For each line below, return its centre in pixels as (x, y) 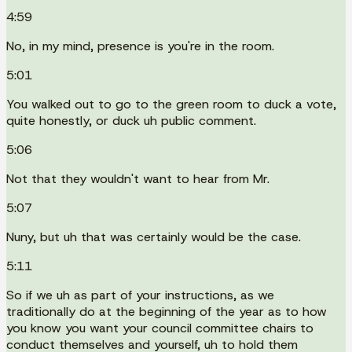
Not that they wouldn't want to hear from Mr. (138, 178)
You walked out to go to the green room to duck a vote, (171, 104)
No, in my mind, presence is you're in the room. (140, 46)
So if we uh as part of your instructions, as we (140, 295)
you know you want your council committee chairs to (160, 328)
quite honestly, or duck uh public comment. (131, 120)
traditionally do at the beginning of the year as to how (167, 311)
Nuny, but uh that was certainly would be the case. (154, 236)
